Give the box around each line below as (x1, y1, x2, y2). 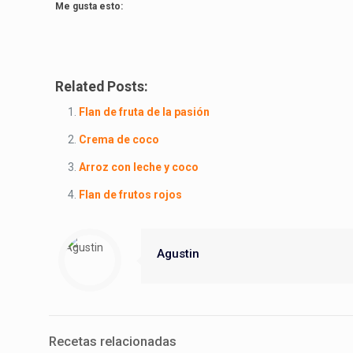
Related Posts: (55, 78, 149, 95)
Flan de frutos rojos (79, 188, 183, 201)
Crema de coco (79, 132, 160, 146)
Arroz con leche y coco (79, 160, 199, 173)
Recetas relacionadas (49, 333, 176, 349)
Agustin (157, 246, 199, 261)
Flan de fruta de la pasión (79, 105, 210, 118)
